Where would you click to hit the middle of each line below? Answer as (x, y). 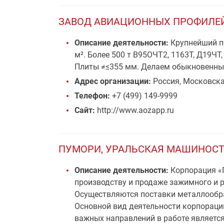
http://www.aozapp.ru (134, 110)
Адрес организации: (114, 81)
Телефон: (92, 96)
